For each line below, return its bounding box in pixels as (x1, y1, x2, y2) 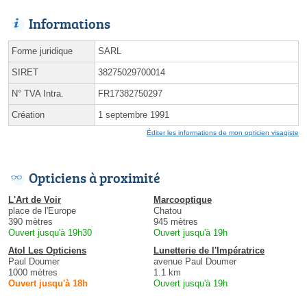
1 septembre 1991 (98, 110, 169, 121)
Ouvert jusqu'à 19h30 (8, 228, 92, 238)
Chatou (153, 206, 182, 217)
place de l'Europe (8, 206, 76, 217)
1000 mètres (8, 267, 58, 278)
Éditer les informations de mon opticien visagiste (147, 129, 299, 137)
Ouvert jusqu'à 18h (8, 278, 88, 289)
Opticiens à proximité (29, 168, 160, 188)
